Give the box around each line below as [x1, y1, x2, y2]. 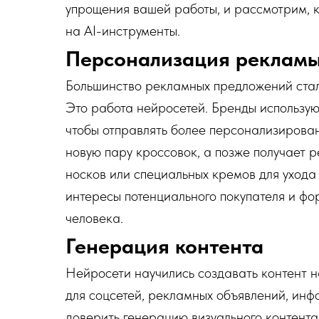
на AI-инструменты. [66, 22, 180, 39]
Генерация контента [66, 233, 263, 258]
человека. [66, 209, 123, 226]
